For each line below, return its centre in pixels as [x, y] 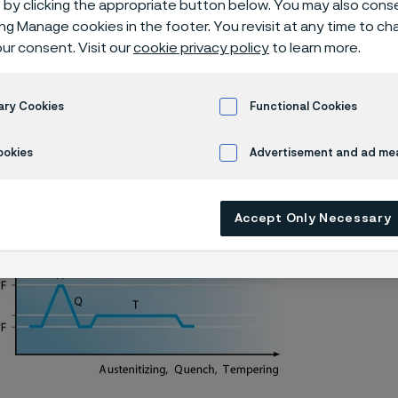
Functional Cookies [303, 107]
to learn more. [315, 48]
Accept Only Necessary [313, 219]
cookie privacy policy [201, 48]
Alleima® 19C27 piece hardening [84, 114]
